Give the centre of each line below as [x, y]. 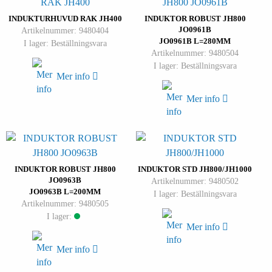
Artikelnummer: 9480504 [195, 53]
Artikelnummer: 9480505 [65, 204]
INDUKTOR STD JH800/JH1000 [195, 169]
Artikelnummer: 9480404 [65, 31]
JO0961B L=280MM [195, 41]
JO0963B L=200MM [65, 192]
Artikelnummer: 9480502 [195, 181]
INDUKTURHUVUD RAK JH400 [65, 19]
